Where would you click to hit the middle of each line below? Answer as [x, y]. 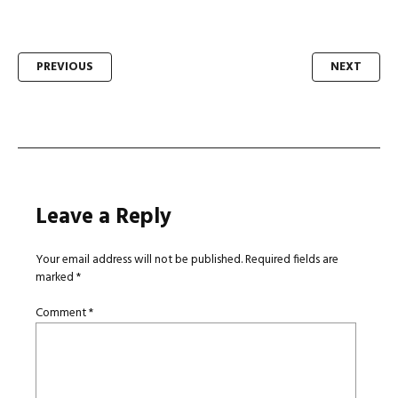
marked [56, 278]
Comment [62, 314]
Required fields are [292, 260]
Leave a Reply [103, 218]
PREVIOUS [65, 68]
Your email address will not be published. [139, 260]
